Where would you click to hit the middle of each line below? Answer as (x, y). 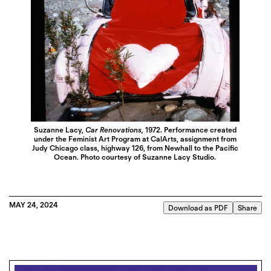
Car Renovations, (114, 129)
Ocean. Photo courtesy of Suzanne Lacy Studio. (135, 157)
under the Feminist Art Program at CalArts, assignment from (135, 139)
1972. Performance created (190, 129)
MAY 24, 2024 (34, 204)
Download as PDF (198, 207)
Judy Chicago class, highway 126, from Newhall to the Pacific (135, 148)
